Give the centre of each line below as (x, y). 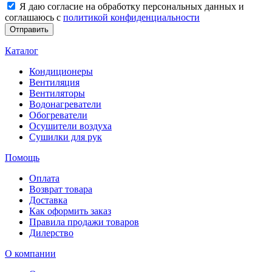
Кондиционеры (61, 71)
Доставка (48, 200)
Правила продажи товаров (84, 222)
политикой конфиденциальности (131, 17)
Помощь (22, 157)
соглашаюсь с (34, 17)
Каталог (22, 50)
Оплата (44, 178)
